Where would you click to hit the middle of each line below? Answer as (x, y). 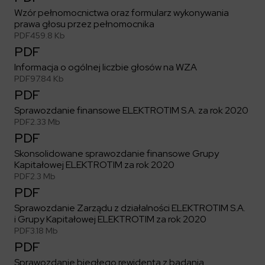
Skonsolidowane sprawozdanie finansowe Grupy (117, 153)
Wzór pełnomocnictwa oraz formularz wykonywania (122, 13)
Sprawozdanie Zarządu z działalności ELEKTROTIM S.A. (130, 208)
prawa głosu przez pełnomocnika (84, 24)
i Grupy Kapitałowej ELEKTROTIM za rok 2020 (110, 219)
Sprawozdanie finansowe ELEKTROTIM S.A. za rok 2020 (131, 110)
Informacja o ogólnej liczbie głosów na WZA (106, 67)
